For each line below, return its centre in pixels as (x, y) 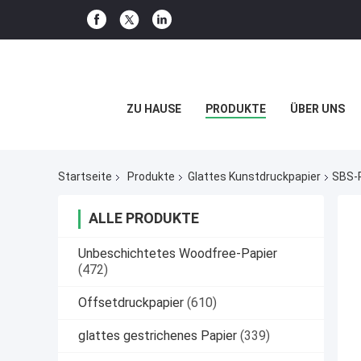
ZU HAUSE (154, 109)
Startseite (85, 177)
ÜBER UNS (317, 109)
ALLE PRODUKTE (144, 218)
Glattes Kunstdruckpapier (254, 177)
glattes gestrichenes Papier (158, 336)
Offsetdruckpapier (131, 303)
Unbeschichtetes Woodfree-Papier (178, 254)
